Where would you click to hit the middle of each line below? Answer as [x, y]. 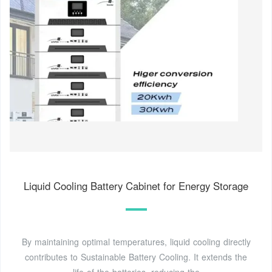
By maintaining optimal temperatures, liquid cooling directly [136, 241]
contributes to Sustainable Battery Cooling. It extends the [136, 257]
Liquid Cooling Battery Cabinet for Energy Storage [136, 185]
